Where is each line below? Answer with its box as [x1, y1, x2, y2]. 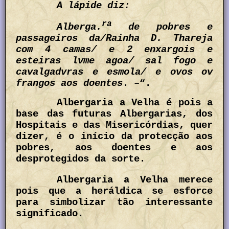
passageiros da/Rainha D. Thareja [16, 33, 213, 44]
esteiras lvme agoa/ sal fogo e [16, 55, 213, 67]
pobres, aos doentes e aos [16, 142, 213, 154]
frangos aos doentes [16, 78, 123, 89]
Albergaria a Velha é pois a [57, 97, 213, 109]
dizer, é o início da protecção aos [16, 131, 213, 143]
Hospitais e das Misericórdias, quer [16, 120, 213, 131]
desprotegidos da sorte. [16, 153, 146, 165]
